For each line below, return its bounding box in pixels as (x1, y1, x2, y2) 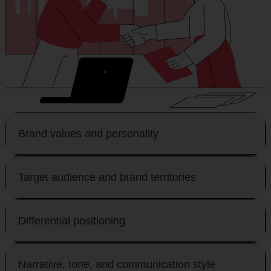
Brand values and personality (18, 127, 158, 140)
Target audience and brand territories (18, 171, 196, 183)
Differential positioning (18, 214, 125, 227)
